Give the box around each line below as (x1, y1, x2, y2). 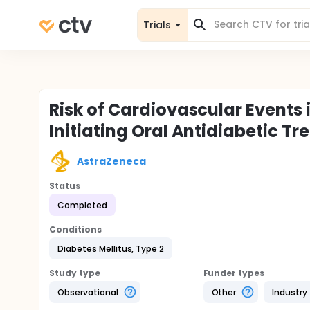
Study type (49, 267, 100, 279)
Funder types (203, 267, 265, 279)
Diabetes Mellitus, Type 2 (57, 242, 165, 255)
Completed (57, 199, 107, 211)
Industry (272, 286, 308, 298)
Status (49, 180, 80, 192)
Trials (143, 17, 171, 32)
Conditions (49, 224, 102, 235)
